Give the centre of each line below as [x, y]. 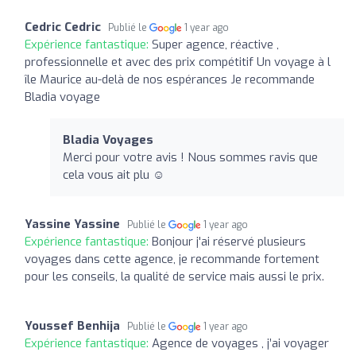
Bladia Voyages [108, 139]
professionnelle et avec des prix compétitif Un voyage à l [178, 62]
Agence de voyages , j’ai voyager [240, 343]
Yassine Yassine [72, 224]
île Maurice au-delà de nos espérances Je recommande [170, 79]
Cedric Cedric [63, 27]
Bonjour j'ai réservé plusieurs [229, 241]
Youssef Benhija [72, 325]
